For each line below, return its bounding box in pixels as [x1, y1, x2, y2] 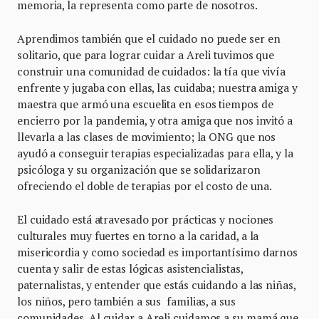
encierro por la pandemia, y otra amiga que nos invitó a [17, 113, 293, 128]
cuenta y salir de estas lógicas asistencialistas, [17, 261, 243, 276]
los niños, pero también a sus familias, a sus [17, 294, 236, 309]
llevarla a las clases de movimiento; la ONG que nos [17, 130, 276, 145]
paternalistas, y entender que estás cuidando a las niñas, [17, 278, 296, 293]
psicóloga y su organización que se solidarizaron [17, 162, 261, 177]
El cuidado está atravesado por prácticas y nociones [17, 212, 274, 227]
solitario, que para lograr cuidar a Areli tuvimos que [17, 48, 275, 63]
